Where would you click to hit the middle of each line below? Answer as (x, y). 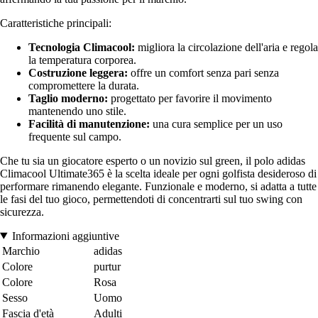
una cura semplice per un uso (216, 124)
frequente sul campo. (75, 136)
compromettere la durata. (84, 85)
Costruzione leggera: (78, 72)
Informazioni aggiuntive (65, 236)
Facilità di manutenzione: (89, 124)
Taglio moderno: (68, 98)
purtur (107, 266)
